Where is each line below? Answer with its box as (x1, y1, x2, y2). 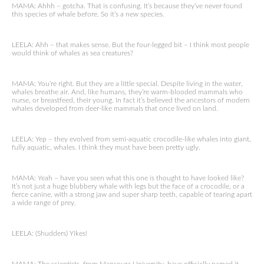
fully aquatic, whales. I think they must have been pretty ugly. (12, 144, 200, 151)
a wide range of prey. (12, 199, 76, 206)
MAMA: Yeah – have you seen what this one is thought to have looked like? (12, 174, 244, 181)
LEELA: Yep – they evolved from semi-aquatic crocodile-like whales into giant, (12, 136, 251, 143)
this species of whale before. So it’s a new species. (12, 11, 164, 18)
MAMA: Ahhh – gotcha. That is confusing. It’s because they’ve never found (12, 2, 242, 9)
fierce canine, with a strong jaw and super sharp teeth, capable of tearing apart (12, 191, 252, 198)
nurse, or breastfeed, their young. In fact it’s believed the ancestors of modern (12, 97, 250, 104)
